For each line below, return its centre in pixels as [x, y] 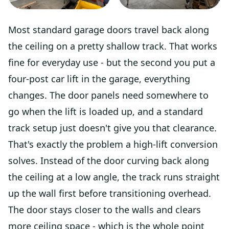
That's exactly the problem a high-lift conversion [113, 144]
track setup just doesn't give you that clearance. [112, 128]
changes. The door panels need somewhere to [108, 95]
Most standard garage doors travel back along [109, 29]
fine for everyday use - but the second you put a [112, 62]
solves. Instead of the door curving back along [109, 160]
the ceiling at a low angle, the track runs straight [114, 177]
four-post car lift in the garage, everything [99, 78]
